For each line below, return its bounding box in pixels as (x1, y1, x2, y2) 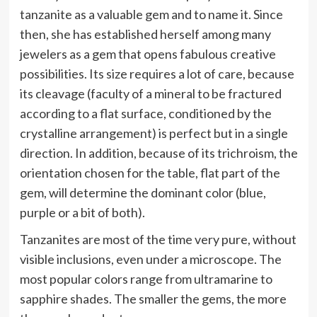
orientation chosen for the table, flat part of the (19, 165, 280, 181)
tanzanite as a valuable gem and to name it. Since (19, 6, 283, 23)
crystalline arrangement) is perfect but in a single (19, 125, 288, 142)
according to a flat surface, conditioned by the (19, 105, 272, 122)
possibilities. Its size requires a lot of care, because (19, 66, 294, 82)
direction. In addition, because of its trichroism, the (19, 145, 298, 161)
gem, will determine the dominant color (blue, (19, 185, 266, 201)
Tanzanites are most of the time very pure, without (19, 231, 296, 248)
